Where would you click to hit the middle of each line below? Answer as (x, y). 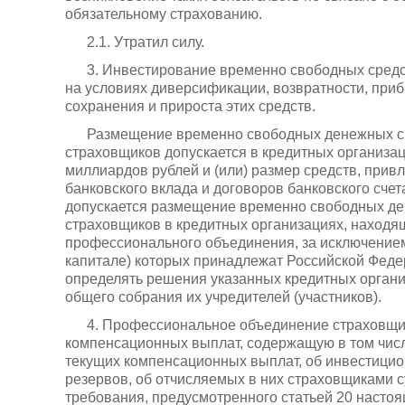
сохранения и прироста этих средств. (190, 107)
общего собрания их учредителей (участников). (223, 297)
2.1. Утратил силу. (146, 42)
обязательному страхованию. (164, 14)
